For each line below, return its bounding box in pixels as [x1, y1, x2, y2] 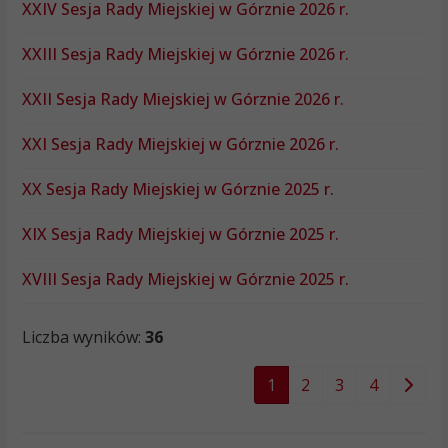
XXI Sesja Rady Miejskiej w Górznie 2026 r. [21, 133, 339, 156]
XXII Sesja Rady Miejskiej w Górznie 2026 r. [21, 88, 344, 111]
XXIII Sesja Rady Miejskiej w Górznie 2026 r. [21, 43, 349, 66]
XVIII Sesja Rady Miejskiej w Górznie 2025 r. [21, 268, 349, 291]
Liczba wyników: [21, 326, 145, 349]
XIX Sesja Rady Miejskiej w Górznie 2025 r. [21, 223, 339, 246]
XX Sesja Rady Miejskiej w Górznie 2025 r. [21, 178, 334, 201]
